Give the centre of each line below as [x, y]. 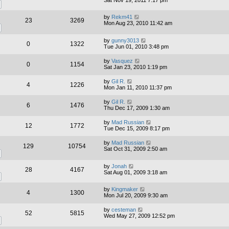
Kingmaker [125, 189]
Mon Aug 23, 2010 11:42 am [138, 23]
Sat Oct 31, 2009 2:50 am [135, 148]
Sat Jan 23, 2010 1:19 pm [135, 67]
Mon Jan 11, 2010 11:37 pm [138, 87]
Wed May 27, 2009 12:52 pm [139, 216]
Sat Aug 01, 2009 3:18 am [135, 172]
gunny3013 [125, 40]
